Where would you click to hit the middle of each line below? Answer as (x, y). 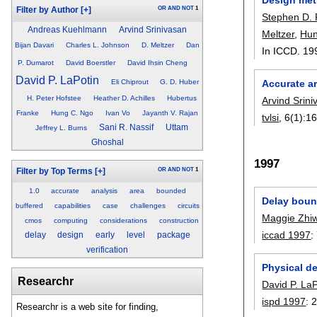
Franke (28, 113)
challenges (148, 206)
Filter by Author (47, 10)
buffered (29, 206)
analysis (105, 191)
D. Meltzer (158, 45)
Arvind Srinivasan (153, 29)
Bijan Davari (35, 45)
